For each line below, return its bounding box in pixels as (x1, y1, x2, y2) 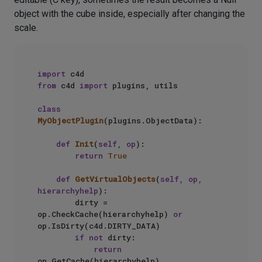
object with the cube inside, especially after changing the (14, 8, 245, 19)
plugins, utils (108, 80, 178, 91)
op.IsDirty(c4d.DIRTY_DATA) (37, 220, 160, 231)
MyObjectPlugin (37, 115, 104, 126)
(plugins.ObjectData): (104, 115, 202, 126)
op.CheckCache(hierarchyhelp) (37, 209, 173, 219)
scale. (14, 22, 38, 33)
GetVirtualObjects (75, 174, 156, 184)
